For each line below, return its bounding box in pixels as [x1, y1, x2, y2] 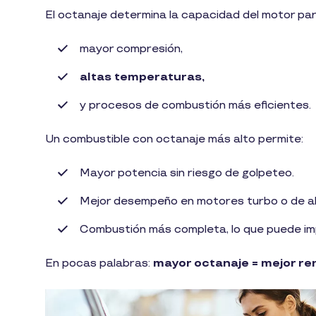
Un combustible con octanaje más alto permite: [45, 132, 303, 146]
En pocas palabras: [45, 256, 153, 270]
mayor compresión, [80, 42, 183, 56]
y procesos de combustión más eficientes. [80, 98, 314, 112]
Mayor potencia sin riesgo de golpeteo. [80, 166, 294, 180]
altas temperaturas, [80, 70, 205, 84]
